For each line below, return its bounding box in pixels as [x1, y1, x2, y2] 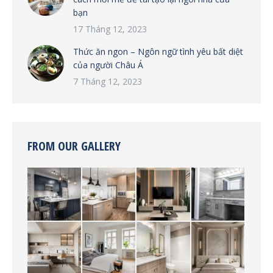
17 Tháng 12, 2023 [73, 23, 147, 35]
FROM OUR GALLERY [27, 137, 121, 154]
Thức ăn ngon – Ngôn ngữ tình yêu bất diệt [73, 45, 243, 57]
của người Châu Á [73, 58, 143, 71]
